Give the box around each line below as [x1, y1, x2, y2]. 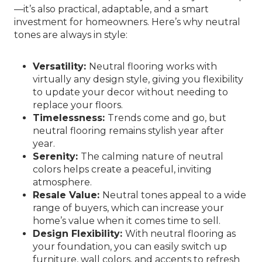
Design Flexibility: [33, 228, 125, 239]
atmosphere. [33, 177, 92, 188]
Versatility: [33, 61, 89, 72]
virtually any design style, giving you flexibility [33, 74, 243, 85]
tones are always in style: [14, 29, 127, 40]
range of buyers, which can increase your [33, 202, 224, 213]
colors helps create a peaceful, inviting [33, 164, 212, 175]
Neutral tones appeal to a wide [102, 189, 246, 201]
